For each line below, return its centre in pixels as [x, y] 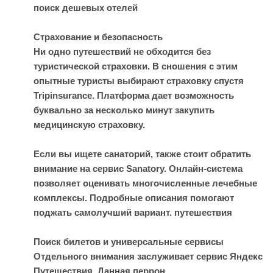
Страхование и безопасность [98, 37]
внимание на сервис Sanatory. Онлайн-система [138, 168]
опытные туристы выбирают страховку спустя [139, 81]
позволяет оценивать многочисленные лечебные [145, 183]
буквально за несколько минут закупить [124, 110]
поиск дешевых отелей [86, 8]
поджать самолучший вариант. [104, 212]
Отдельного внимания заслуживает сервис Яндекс [148, 256]
